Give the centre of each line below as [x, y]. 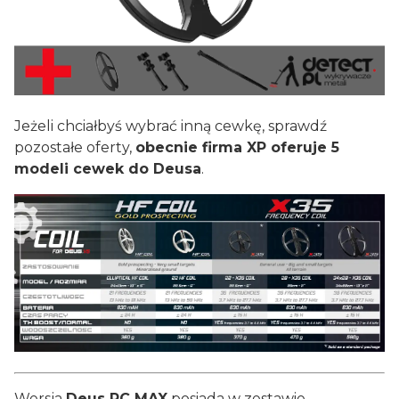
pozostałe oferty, [75, 147]
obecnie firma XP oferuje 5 [237, 147]
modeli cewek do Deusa [108, 168]
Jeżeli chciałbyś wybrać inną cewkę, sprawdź [171, 126]
